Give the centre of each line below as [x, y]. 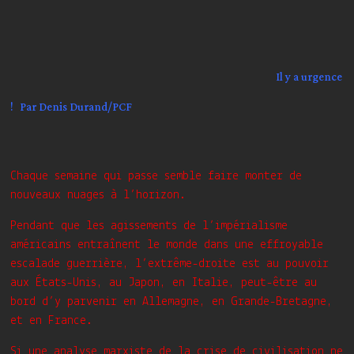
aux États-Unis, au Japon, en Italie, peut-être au [164, 283]
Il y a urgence [309, 77]
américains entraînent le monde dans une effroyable [167, 245]
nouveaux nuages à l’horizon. [98, 195]
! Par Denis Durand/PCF [72, 107]
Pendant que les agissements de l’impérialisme [149, 226]
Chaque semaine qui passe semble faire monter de [156, 176]
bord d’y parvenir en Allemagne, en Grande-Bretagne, [172, 302]
